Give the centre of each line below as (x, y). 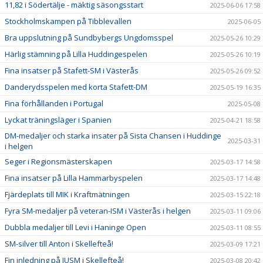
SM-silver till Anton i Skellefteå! (59, 244)
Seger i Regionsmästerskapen (58, 162)
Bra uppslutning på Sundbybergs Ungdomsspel (89, 38)
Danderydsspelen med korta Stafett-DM (76, 87)
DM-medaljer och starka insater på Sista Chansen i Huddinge (113, 136)
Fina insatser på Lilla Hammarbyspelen (74, 178)
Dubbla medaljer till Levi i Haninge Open (75, 227)
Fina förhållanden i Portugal (54, 104)
